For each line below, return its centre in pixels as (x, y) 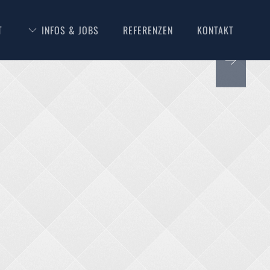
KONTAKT (215, 30)
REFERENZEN (148, 30)
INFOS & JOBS (70, 30)
